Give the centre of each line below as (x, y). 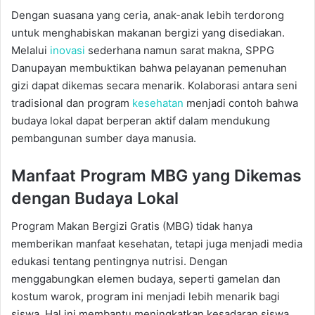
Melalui (31, 50)
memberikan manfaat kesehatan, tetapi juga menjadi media (157, 244)
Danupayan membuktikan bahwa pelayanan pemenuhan (149, 67)
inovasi (67, 50)
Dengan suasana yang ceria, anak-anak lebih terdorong (148, 15)
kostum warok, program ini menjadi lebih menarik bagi (146, 296)
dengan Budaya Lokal (95, 198)
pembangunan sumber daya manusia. (104, 138)
